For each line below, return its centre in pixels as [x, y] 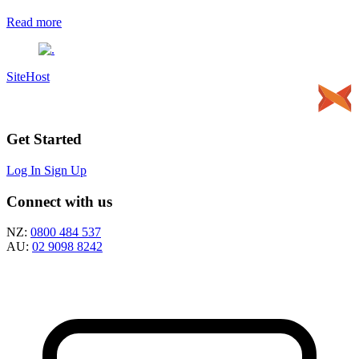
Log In [25, 170]
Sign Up [65, 170]
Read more [34, 22]
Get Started [44, 139]
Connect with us [59, 201]
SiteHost [28, 77]
